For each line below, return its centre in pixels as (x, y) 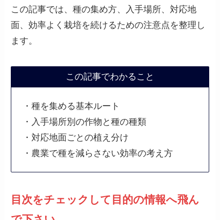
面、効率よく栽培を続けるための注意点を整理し (108, 25)
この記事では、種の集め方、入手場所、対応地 (104, 9)
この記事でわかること (110, 77)
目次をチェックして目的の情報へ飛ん (105, 200)
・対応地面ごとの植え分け (75, 137)
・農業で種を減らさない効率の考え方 (97, 153)
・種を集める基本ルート (71, 106)
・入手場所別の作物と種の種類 (84, 122)
